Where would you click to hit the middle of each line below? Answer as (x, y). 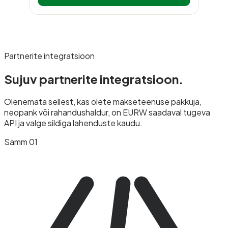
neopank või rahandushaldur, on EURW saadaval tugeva (107, 112)
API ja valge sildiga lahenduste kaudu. (73, 123)
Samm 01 (21, 142)
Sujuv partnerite (52, 79)
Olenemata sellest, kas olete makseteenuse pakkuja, (103, 102)
